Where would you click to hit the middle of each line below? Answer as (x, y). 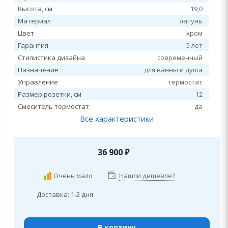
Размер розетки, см (50, 94)
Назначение (38, 70)
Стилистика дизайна (51, 58)
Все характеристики (117, 119)
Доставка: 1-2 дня (65, 194)
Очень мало (73, 176)
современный (180, 58)
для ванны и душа (173, 70)
